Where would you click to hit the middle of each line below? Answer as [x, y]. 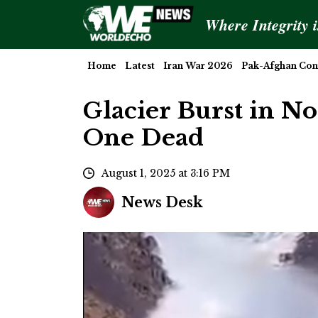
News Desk [162, 202]
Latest [140, 66]
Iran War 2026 [198, 66]
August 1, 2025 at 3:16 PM [166, 173]
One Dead [143, 138]
